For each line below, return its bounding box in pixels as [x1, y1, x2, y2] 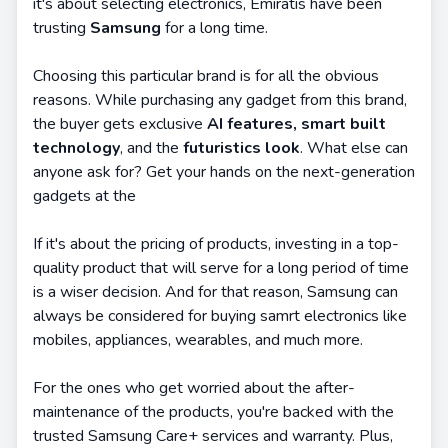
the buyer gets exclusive [33, 113, 207, 135]
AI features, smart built [207, 113, 386, 135]
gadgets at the [33, 185, 136, 207]
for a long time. [165, 17, 268, 39]
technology [33, 137, 120, 159]
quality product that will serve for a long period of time [33, 257, 409, 279]
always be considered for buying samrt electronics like [33, 305, 407, 327]
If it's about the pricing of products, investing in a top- [33, 233, 399, 255]
